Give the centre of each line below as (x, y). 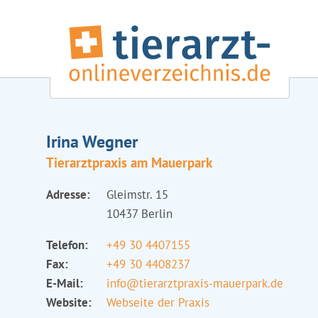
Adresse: (68, 194)
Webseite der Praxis (158, 302)
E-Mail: (64, 283)
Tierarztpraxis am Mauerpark (129, 163)
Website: (68, 302)
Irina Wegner (92, 142)
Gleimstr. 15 (137, 194)
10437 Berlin (139, 214)
